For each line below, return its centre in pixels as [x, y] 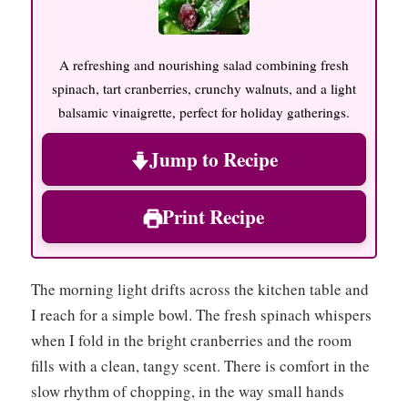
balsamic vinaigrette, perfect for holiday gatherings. [204, 112]
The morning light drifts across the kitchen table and [200, 290]
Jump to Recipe [213, 159]
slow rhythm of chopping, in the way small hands [188, 392]
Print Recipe [213, 217]
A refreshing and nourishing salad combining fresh [204, 65]
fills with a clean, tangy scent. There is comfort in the [200, 366]
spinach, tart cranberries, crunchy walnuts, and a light [204, 89]
